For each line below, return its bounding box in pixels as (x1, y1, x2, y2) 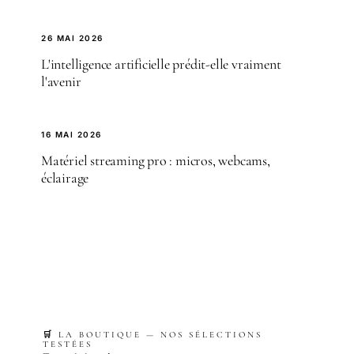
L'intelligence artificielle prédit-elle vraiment (41, 55, 281, 73)
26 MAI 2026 (41, 33, 104, 43)
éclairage (41, 169, 89, 187)
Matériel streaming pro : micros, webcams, (41, 152, 270, 170)
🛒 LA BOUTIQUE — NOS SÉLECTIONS (43, 330, 262, 341)
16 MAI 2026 (41, 130, 102, 140)
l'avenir (41, 73, 81, 91)
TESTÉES (43, 339, 92, 350)
